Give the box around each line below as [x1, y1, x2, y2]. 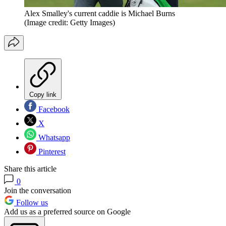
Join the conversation [4, 186, 71, 195]
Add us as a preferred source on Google [4, 207, 131, 216]
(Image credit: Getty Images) [24, 18, 115, 27]
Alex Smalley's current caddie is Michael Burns [24, 9, 175, 18]
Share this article [4, 164, 56, 174]
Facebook [36, 105, 70, 114]
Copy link [29, 91, 56, 99]
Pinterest [36, 147, 66, 156]
